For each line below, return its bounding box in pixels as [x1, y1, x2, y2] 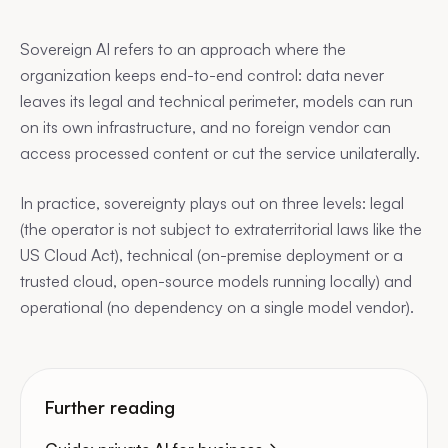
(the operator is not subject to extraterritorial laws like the [20, 219, 422, 239]
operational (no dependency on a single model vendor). [20, 297, 414, 317]
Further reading [45, 396, 175, 418]
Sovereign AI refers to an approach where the [20, 39, 346, 59]
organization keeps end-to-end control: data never [20, 65, 384, 85]
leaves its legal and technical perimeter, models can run [20, 91, 413, 111]
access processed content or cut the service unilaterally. [20, 143, 420, 163]
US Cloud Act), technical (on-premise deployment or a [20, 245, 403, 265]
